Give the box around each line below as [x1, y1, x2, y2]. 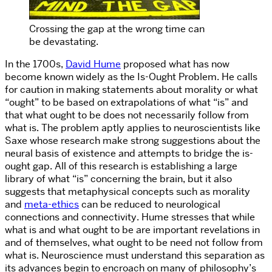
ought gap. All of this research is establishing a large [5, 160, 237, 173]
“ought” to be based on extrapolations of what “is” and [5, 96, 248, 109]
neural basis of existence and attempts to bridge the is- [5, 147, 253, 160]
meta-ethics [24, 198, 79, 211]
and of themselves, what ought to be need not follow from [5, 236, 263, 250]
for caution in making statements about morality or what [5, 83, 258, 97]
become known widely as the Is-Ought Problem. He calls [5, 70, 257, 84]
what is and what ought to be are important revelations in [5, 223, 260, 237]
